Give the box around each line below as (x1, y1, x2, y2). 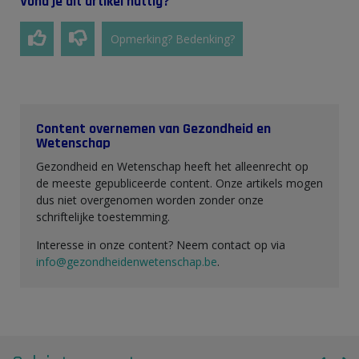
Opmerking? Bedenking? (110, 30, 235, 46)
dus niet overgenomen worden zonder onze (36, 192, 264, 208)
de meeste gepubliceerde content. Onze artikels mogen (36, 175, 323, 191)
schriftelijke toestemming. (36, 209, 170, 224)
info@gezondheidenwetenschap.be (36, 254, 217, 269)
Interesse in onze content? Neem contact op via (36, 237, 285, 252)
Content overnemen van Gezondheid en (36, 119, 271, 138)
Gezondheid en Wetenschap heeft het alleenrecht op (36, 159, 309, 174)
